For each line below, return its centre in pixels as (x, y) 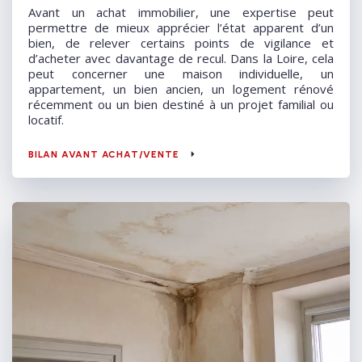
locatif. (46, 120)
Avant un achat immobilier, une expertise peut (181, 13)
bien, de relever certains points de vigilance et (181, 43)
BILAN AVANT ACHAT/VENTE (104, 155)
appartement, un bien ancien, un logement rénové (181, 89)
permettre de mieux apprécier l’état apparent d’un (181, 28)
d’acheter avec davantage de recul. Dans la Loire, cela (181, 59)
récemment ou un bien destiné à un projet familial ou (181, 105)
